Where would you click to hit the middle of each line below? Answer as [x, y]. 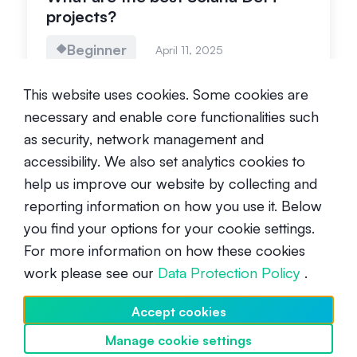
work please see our [91, 273]
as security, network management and [144, 139]
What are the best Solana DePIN [169, 198]
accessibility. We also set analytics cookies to [165, 161]
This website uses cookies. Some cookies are [166, 94]
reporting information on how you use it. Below [173, 206]
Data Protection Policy [229, 273]
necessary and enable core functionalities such [171, 117]
